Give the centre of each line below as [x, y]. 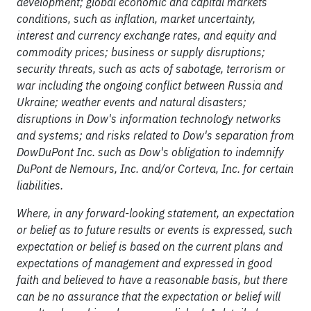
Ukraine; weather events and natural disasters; [132, 102]
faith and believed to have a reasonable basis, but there [152, 280]
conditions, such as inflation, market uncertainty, [136, 19]
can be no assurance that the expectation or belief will [149, 296]
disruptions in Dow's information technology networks [149, 119]
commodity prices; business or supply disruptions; [141, 52]
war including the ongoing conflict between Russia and [150, 85]
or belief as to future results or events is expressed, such [154, 230]
